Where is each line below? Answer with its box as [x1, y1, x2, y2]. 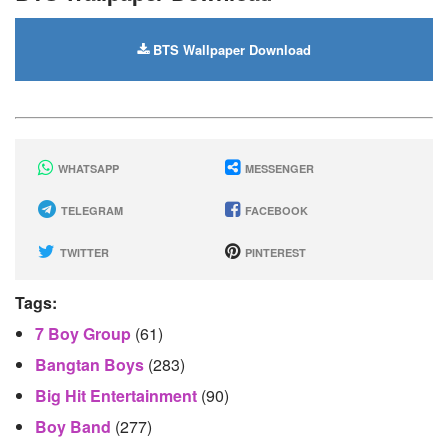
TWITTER [57, 245, 109, 260]
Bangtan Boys [35, 353, 148, 376]
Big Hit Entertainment [35, 384, 201, 407]
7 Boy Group [35, 322, 135, 345]
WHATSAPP [55, 161, 119, 176]
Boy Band [35, 415, 115, 438]
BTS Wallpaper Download [149, 40, 311, 59]
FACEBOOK [241, 203, 308, 218]
